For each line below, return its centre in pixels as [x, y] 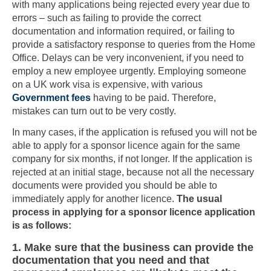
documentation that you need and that [111, 260]
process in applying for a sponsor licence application [134, 212]
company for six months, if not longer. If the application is [132, 159]
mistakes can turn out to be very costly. [94, 111]
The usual [199, 199]
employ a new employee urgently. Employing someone [129, 71]
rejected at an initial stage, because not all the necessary [133, 172]
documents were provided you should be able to [115, 186]
